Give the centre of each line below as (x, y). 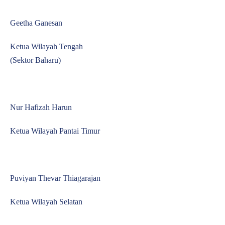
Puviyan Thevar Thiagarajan (55, 178)
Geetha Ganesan (36, 23)
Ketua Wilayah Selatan (46, 202)
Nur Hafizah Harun (41, 107)
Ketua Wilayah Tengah (46, 46)
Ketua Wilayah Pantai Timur (55, 131)
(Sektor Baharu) (35, 60)
